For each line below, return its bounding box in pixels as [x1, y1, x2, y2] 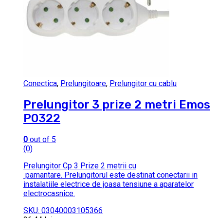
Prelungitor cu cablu [109, 79, 177, 89]
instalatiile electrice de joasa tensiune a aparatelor [23, 180, 194, 189]
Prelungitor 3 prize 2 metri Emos [23, 98, 210, 112]
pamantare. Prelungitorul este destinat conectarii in [23, 170, 198, 180]
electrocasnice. [23, 189, 75, 199]
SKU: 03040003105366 [23, 206, 103, 216]
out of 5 [28, 135, 56, 145]
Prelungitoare [60, 79, 106, 89]
